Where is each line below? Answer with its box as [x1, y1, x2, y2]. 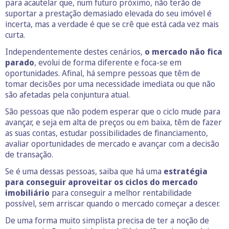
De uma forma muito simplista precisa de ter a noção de [5, 214, 209, 226]
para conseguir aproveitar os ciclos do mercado [5, 176, 198, 188]
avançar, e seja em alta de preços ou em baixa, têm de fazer [5, 116, 222, 128]
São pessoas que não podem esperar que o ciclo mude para [5, 105, 220, 117]
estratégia [164, 165, 208, 177]
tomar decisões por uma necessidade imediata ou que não [5, 78, 215, 89]
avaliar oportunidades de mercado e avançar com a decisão [5, 138, 219, 149]
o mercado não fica [145, 45, 222, 57]
